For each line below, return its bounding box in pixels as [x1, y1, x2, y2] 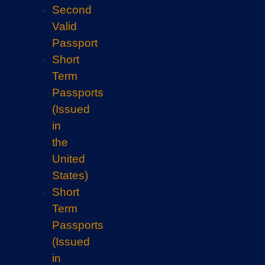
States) [52, 169, 89, 182]
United [52, 153, 86, 165]
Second [52, 4, 92, 16]
